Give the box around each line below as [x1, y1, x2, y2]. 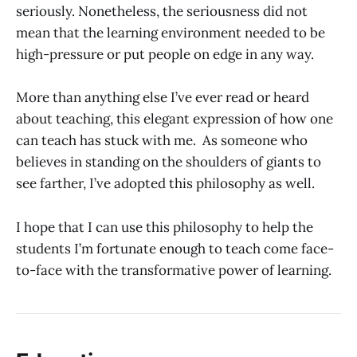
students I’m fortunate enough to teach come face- [16, 239, 334, 257]
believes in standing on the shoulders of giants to [16, 153, 321, 171]
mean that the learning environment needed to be [16, 24, 325, 42]
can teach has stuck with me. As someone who [16, 131, 308, 150]
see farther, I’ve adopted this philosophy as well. [16, 175, 315, 193]
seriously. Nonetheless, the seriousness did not [16, 2, 308, 21]
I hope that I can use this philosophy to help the [16, 218, 313, 236]
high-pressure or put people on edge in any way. [16, 45, 314, 64]
